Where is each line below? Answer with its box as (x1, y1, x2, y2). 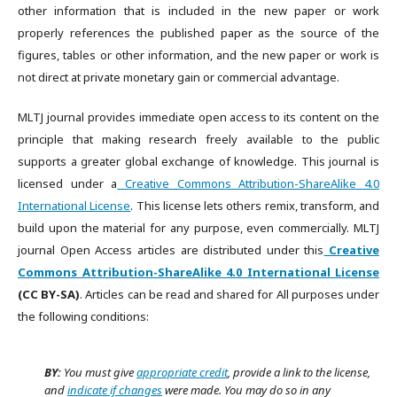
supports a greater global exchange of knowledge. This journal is (18, 153, 379, 169)
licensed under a (18, 175, 118, 191)
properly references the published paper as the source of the (18, 25, 379, 41)
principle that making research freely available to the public (18, 131, 379, 147)
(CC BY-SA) (18, 286, 81, 302)
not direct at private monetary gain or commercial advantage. (18, 69, 339, 85)
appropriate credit (136, 364, 228, 380)
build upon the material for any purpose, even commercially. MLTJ (18, 220, 379, 236)
